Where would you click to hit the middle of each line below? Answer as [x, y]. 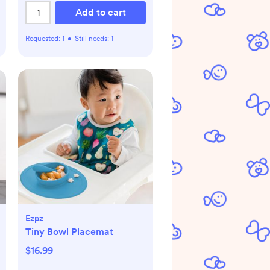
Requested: [44, 39]
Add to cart [100, 13]
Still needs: [93, 39]
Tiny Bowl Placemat [69, 232]
